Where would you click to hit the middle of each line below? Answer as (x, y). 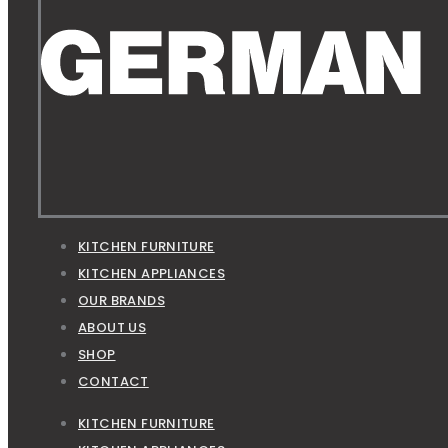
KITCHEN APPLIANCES (152, 274)
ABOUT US (112, 328)
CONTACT (113, 382)
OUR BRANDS (121, 301)
